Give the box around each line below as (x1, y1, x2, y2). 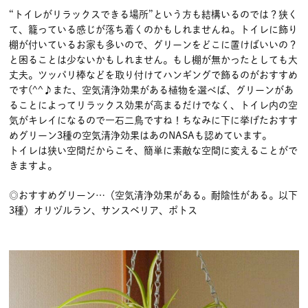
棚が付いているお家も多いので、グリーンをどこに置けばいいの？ (9, 40, 298, 50)
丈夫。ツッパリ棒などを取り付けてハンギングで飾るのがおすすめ (9, 70, 298, 80)
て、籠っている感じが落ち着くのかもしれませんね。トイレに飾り (9, 25, 298, 35)
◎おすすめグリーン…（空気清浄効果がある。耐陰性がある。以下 (9, 190, 298, 201)
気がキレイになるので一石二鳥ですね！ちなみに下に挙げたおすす (9, 115, 298, 126)
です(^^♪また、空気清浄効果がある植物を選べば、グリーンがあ (9, 85, 294, 96)
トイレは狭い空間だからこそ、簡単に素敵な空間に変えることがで (9, 146, 298, 156)
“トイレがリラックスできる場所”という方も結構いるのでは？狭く (9, 10, 298, 20)
